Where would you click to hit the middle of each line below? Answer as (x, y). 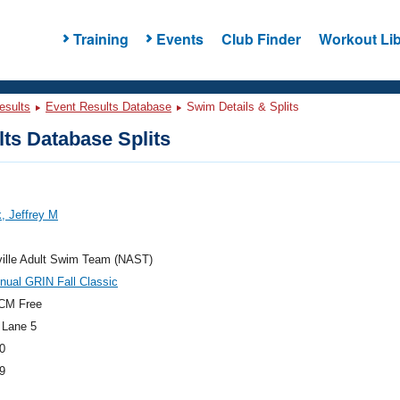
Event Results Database (108, 107)
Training (100, 38)
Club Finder (261, 38)
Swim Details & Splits (241, 107)
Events (179, 38)
